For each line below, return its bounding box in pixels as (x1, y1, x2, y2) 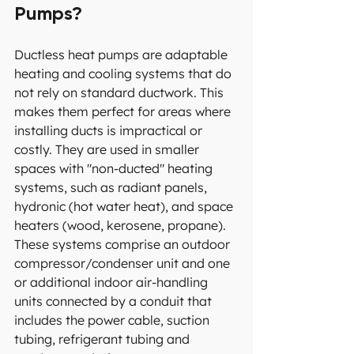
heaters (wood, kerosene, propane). (14, 217, 229, 234)
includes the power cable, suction (14, 312, 213, 329)
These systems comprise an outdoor (14, 236, 233, 253)
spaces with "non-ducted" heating (14, 160, 216, 177)
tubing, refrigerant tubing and (14, 331, 193, 348)
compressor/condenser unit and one (14, 255, 233, 272)
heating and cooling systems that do (14, 66, 235, 82)
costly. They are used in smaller (14, 141, 202, 158)
